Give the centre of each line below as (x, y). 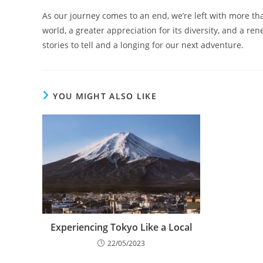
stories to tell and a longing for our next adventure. (143, 45)
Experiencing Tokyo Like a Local (122, 227)
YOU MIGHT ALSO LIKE (105, 96)
